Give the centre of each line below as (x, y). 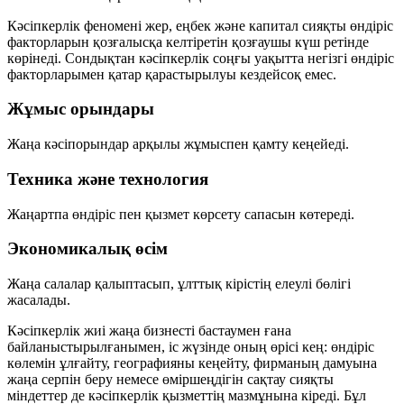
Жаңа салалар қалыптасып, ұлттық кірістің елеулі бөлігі (179, 283)
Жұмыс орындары (81, 109)
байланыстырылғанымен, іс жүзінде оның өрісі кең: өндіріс (191, 346)
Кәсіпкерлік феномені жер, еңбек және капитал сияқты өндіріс (200, 25)
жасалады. (39, 299)
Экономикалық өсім (87, 249)
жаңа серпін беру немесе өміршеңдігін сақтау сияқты (170, 379)
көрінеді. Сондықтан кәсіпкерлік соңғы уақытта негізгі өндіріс (201, 58)
